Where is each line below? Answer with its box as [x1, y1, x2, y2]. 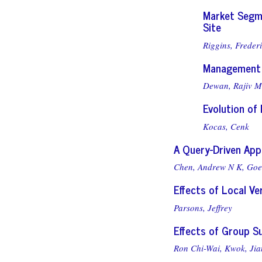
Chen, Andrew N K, [174, 161, 244, 173]
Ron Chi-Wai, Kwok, [174, 242, 247, 254]
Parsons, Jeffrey [174, 201, 232, 213]
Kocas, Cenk [203, 120, 249, 132]
